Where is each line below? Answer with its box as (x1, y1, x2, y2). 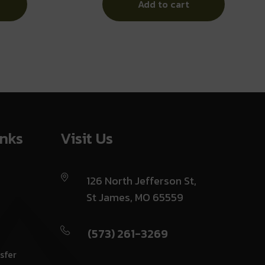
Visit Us (60, 126, 113, 150)
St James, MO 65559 (86, 189, 183, 205)
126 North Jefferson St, (86, 172, 196, 189)
